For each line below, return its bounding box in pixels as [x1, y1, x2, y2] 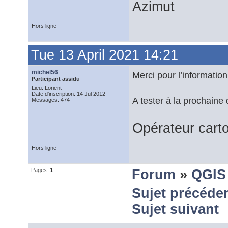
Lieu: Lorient [32, 84, 62, 91]
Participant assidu [32, 76, 80, 82]
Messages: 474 [32, 97, 70, 103]
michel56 [32, 69, 58, 76]
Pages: [31, 167, 50, 173]
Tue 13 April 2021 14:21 [31, 47, 178, 63]
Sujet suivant [132, 202, 219, 217]
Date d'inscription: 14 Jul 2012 [32, 91, 105, 97]
